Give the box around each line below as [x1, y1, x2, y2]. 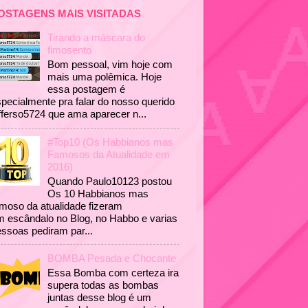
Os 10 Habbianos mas [47, 187, 149, 199]
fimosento [47, 44, 92, 56]
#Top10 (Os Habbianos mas [47, 135, 174, 148]
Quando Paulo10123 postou [47, 175, 173, 187]
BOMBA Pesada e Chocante [47, 252, 177, 265]
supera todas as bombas [47, 279, 159, 291]
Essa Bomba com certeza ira [47, 267, 179, 279]
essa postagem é [47, 83, 126, 96]
